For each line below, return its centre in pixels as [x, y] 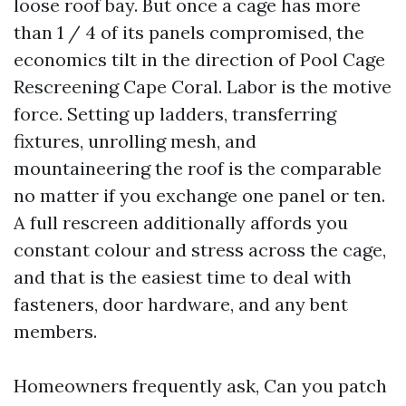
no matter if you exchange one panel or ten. [199, 195]
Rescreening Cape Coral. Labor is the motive [203, 87]
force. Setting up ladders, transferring [175, 114]
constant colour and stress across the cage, [200, 250]
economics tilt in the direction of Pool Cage [199, 59]
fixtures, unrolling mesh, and [135, 141]
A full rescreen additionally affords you [181, 222]
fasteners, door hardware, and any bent [181, 304]
